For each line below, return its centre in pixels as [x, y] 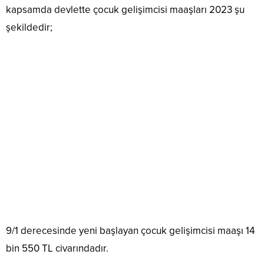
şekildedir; [29, 27]
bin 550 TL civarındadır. [58, 248]
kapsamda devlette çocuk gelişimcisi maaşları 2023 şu [125, 10]
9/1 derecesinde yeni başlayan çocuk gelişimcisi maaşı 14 [130, 231]
